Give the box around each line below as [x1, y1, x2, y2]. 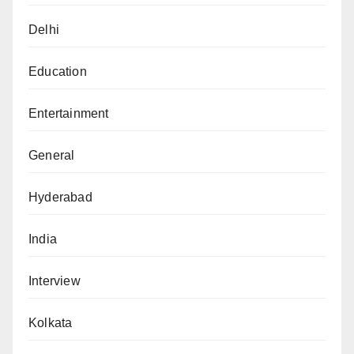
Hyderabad [28, 190, 92, 205]
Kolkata [28, 316, 73, 330]
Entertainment [28, 107, 109, 121]
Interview [28, 274, 81, 288]
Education [28, 65, 87, 79]
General [28, 149, 75, 163]
